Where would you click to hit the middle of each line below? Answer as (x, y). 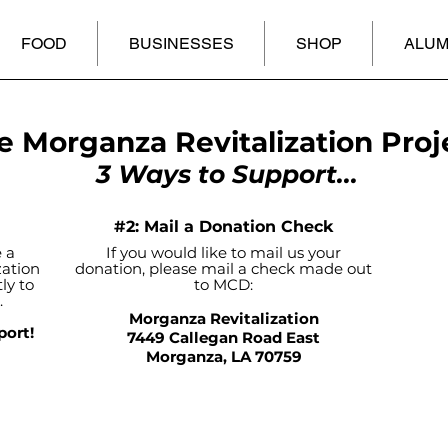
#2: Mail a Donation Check (223, 227)
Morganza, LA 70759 (223, 357)
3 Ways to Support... (227, 174)
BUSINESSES (181, 43)
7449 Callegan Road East (223, 338)
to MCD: (223, 285)
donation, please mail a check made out (223, 269)
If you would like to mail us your (223, 253)
